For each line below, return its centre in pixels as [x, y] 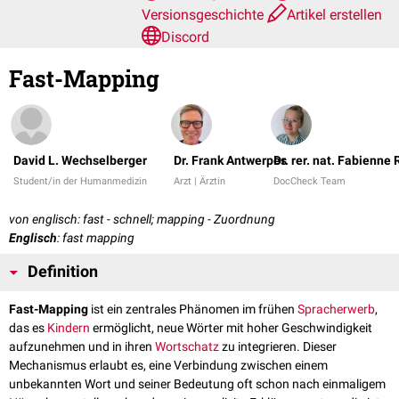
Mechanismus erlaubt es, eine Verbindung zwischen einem [168, 366]
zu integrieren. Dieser [278, 347]
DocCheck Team [309, 182]
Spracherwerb [336, 309]
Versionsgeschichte [204, 15]
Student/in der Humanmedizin [80, 182]
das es [28, 328]
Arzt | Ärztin [199, 182]
